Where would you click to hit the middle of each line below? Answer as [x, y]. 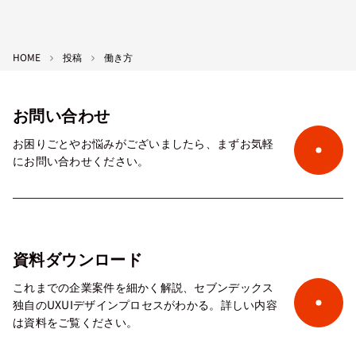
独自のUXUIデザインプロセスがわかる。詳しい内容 [145, 304]
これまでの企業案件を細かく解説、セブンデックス [143, 286]
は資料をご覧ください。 [75, 321]
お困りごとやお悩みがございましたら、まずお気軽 [143, 143]
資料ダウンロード [78, 258]
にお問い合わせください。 [81, 160]
